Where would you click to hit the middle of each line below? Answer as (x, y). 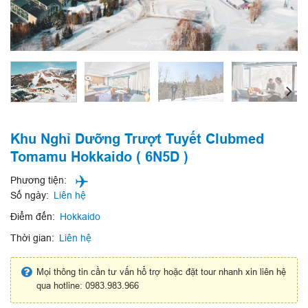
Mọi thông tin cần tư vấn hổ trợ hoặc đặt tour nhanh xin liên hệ (161, 271)
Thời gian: (32, 238)
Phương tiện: (38, 180)
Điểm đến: (33, 217)
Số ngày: (30, 196)
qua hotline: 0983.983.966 (88, 285)
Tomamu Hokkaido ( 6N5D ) (99, 157)
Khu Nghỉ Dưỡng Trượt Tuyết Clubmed (137, 139)
